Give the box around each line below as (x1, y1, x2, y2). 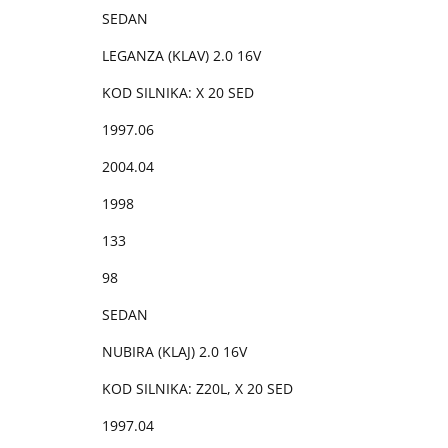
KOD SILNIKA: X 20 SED (102, 82, 254, 102)
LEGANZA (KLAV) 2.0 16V (102, 45, 261, 65)
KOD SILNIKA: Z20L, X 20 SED (102, 378, 293, 398)
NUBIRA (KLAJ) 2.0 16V (102, 341, 247, 361)
